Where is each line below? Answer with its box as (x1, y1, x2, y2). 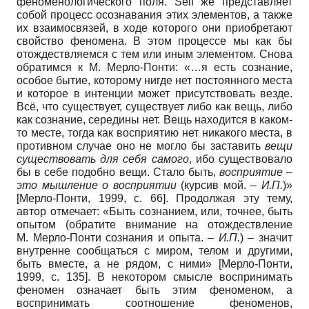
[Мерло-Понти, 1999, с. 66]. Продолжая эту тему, (17, 192, 292, 204)
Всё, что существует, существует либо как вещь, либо (17, 100, 292, 112)
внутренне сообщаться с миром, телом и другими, (17, 244, 292, 257)
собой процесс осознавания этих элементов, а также (17, 8, 292, 21)
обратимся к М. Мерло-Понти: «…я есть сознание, (17, 61, 292, 73)
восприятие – (219, 166, 292, 178)
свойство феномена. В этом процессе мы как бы (17, 34, 292, 47)
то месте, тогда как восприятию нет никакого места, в (17, 126, 292, 139)
